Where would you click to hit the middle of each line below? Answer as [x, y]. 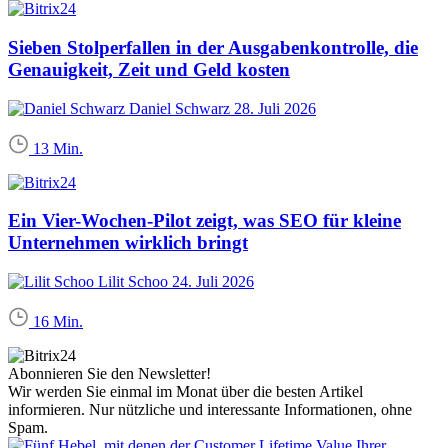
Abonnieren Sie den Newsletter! [109, 373]
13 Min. [58, 148]
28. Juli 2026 [275, 108]
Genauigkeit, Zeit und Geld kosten [149, 69]
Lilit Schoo [135, 281]
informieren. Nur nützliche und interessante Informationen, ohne [210, 409]
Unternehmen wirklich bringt [128, 243]
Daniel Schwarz [181, 108]
